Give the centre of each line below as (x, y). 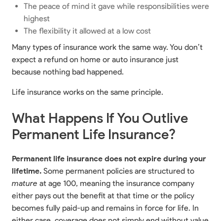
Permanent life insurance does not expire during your (109, 158)
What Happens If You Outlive (100, 118)
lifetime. (27, 171)
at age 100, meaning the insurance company (116, 183)
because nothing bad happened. (68, 72)
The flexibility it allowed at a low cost (87, 31)
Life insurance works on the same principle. (88, 92)
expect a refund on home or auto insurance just (95, 59)
